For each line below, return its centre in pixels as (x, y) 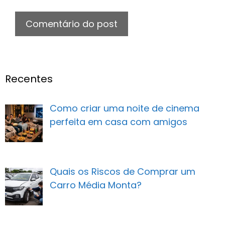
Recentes (29, 79)
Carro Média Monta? (95, 185)
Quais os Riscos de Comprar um (122, 172)
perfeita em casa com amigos (118, 122)
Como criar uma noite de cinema (124, 108)
